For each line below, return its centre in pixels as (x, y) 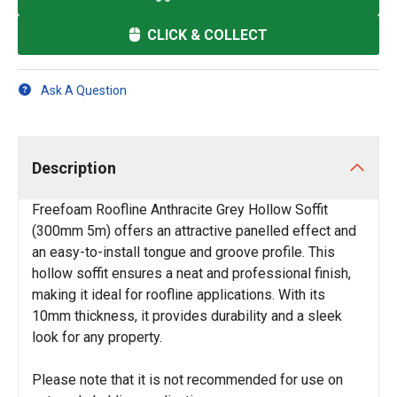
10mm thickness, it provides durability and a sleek (187, 316)
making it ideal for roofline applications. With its (179, 295)
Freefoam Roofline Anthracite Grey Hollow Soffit (180, 210)
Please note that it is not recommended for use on (187, 380)
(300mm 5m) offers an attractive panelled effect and (194, 231)
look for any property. (97, 337)
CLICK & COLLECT (207, 35)
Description (74, 168)
